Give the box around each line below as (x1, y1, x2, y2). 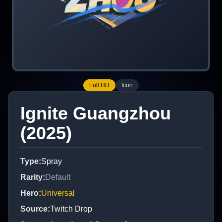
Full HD (89, 81, 110, 89)
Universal (41, 188, 75, 197)
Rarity (20, 172, 43, 181)
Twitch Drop (50, 204, 92, 213)
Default (45, 172, 70, 181)
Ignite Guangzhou (20, 103, 171, 123)
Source (20, 204, 48, 213)
